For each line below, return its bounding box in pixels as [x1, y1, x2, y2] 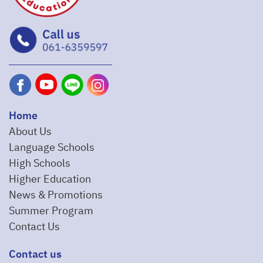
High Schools [9, 154, 70, 173]
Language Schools [9, 139, 95, 157]
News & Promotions [9, 186, 103, 204]
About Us [9, 123, 52, 141]
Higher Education [9, 170, 91, 188]
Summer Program [9, 202, 93, 220]
